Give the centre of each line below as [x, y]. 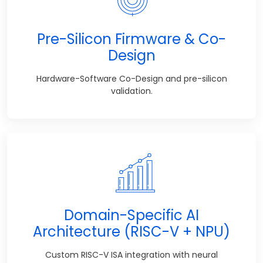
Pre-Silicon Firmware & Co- [131, 39]
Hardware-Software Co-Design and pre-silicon [131, 78]
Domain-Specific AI [131, 215]
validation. [131, 91]
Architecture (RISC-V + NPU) [131, 231]
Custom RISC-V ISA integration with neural [131, 254]
